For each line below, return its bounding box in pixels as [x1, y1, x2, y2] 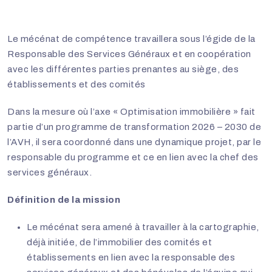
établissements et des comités [7, 80, 146, 90]
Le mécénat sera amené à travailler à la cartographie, [27, 222, 259, 233]
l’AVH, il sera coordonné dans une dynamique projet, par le [7, 137, 261, 148]
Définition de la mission [7, 195, 120, 205]
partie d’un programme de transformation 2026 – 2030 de [7, 122, 261, 132]
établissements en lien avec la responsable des [27, 253, 235, 263]
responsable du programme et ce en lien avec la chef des [7, 152, 259, 163]
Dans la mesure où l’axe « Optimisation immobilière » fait [7, 107, 256, 117]
